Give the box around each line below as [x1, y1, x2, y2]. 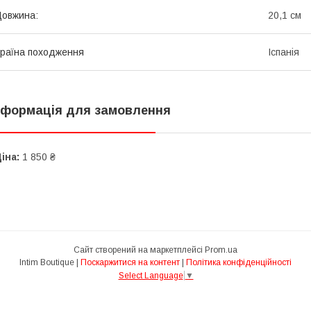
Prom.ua [205, 244, 237, 255]
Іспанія [268, 46, 299, 58]
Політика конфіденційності [186, 257, 292, 267]
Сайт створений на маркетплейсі [74, 244, 205, 255]
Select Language [118, 270, 183, 280]
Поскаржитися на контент [81, 257, 180, 267]
